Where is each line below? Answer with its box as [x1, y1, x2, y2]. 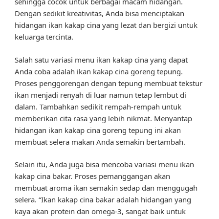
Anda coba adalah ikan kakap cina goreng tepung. [15, 66, 183, 76]
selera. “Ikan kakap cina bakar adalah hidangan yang [15, 195, 191, 205]
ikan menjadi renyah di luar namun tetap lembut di [15, 89, 186, 100]
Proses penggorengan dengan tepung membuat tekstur [15, 78, 202, 88]
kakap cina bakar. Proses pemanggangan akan [15, 171, 170, 181]
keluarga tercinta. [15, 32, 73, 42]
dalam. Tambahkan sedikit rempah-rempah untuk [15, 101, 181, 111]
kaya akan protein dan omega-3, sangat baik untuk [15, 206, 186, 217]
